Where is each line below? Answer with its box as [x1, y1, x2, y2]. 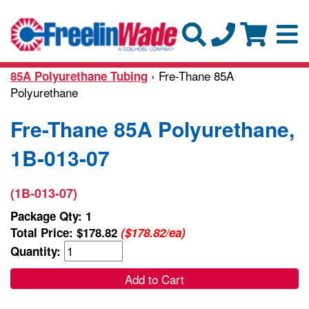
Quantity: [10, 242, 64, 259]
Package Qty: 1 [10, 207, 92, 224]
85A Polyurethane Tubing [10, 67, 148, 84]
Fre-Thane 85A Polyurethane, [10, 113, 295, 143]
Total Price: [10, 223, 77, 241]
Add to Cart [125, 270, 184, 288]
